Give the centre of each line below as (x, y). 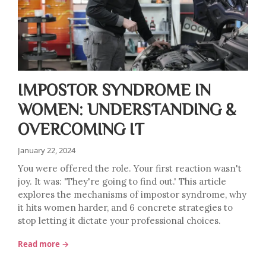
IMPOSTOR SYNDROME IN (114, 89)
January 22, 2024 (47, 150)
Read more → (43, 244)
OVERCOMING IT (81, 128)
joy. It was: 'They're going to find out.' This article (122, 181)
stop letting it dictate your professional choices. (119, 221)
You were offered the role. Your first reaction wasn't (130, 168)
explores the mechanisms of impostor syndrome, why (132, 194)
